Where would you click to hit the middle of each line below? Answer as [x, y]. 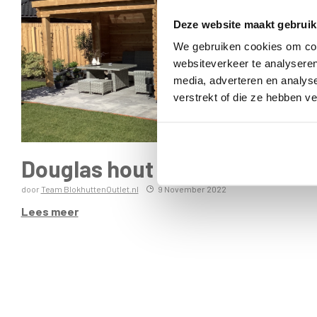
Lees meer [50, 211]
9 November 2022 [192, 189]
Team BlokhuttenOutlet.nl [90, 189]
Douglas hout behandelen [148, 168]
